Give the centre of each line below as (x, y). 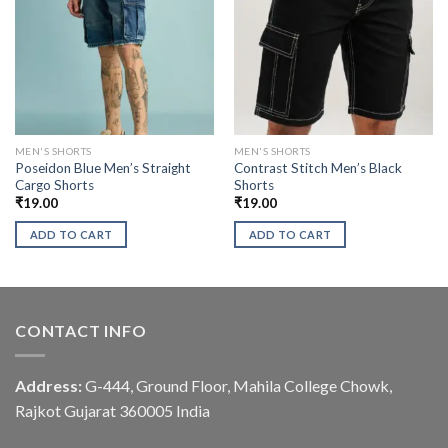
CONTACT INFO (81, 331)
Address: (48, 385)
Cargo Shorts (54, 185)
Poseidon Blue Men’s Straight (102, 168)
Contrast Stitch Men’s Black (317, 168)
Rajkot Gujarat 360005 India (112, 410)
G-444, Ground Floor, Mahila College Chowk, (237, 385)
